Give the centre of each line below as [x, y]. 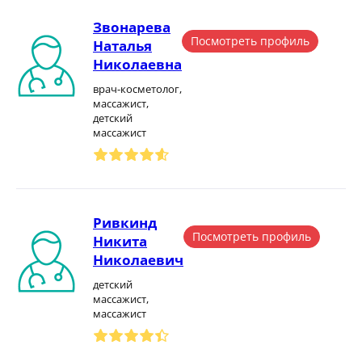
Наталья [122, 46]
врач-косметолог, [137, 89]
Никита [120, 241]
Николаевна [137, 64]
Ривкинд [125, 223]
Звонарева [132, 27]
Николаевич [138, 260]
